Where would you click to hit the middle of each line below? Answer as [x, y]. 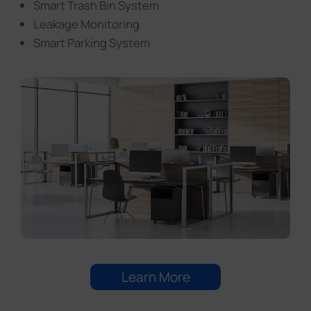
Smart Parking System [91, 43]
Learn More [155, 277]
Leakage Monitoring [86, 24]
